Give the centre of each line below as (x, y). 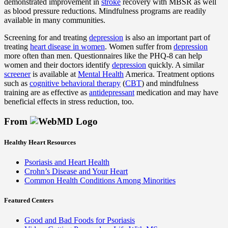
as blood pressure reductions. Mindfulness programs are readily (105, 11)
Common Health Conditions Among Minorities (100, 180)
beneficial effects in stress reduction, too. (69, 101)
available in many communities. (55, 20)
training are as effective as (47, 92)
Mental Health (101, 74)
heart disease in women (67, 46)
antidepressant (112, 92)
